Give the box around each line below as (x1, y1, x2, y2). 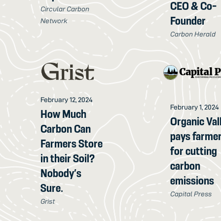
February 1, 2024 (170, 103, 220, 111)
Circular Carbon (40, 4, 90, 13)
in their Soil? (40, 152, 95, 165)
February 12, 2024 (40, 96, 93, 104)
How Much (40, 108, 87, 121)
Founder (170, 14, 206, 28)
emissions (170, 174, 215, 187)
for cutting (170, 145, 218, 158)
